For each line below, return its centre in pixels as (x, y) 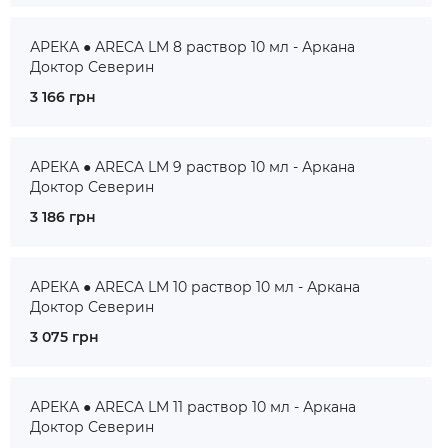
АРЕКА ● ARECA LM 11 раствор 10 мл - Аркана (193, 407)
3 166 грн (63, 97)
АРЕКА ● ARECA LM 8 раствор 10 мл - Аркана (192, 47)
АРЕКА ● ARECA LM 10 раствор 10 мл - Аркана (195, 287)
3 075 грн (64, 337)
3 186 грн (63, 217)
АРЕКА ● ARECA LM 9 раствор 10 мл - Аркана (192, 167)
